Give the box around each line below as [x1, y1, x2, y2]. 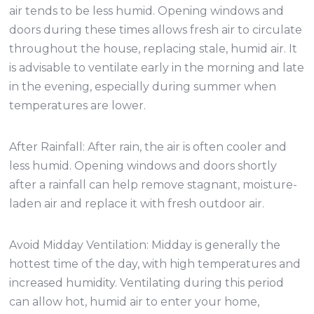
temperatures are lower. [9, 99, 146, 112]
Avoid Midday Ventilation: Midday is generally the [9, 238, 281, 252]
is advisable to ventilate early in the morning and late [9, 61, 305, 74]
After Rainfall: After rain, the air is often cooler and [9, 140, 287, 153]
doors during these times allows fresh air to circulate [9, 23, 303, 36]
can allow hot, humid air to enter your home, [9, 295, 260, 308]
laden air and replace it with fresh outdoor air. [9, 197, 265, 210]
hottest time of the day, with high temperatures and [9, 257, 301, 271]
